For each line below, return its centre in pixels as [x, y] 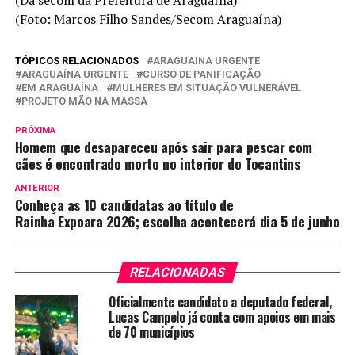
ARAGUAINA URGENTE [206, 61]
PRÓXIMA [35, 131]
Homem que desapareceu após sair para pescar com [164, 147]
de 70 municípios [151, 332]
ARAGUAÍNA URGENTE [74, 74]
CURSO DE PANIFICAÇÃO [201, 74]
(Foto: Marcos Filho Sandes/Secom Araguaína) [148, 19]
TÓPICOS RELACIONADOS [76, 61]
